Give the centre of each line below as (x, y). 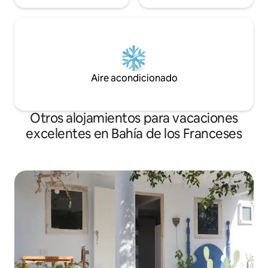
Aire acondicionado (134, 78)
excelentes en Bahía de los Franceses (134, 134)
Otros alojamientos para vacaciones (134, 118)
